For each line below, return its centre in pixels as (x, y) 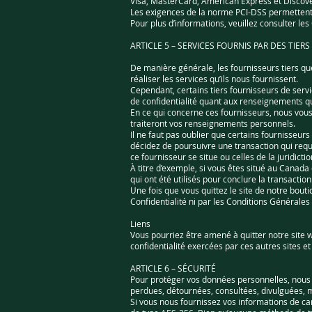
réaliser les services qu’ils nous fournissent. (214, 79)
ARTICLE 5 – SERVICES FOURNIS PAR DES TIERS (220, 45)
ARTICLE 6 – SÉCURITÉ (173, 268)
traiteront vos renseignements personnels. (213, 123)
